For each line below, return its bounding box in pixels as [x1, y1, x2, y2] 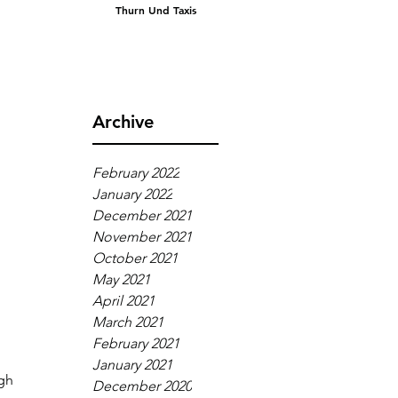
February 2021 [92, 335, 179, 353]
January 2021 [92, 356, 172, 374]
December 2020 [92, 378, 192, 395]
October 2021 [92, 250, 178, 267]
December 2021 [92, 207, 192, 225]
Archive [92, 111, 154, 133]
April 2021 [92, 292, 155, 310]
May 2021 [92, 271, 150, 289]
